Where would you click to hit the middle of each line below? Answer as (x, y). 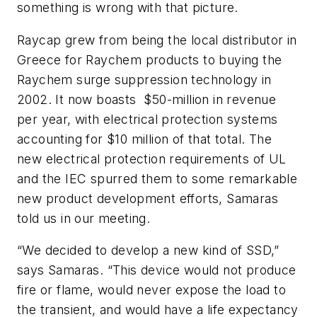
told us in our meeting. (84, 218)
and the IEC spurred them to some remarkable (157, 178)
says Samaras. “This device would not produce (157, 270)
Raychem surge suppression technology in (144, 79)
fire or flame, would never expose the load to (151, 290)
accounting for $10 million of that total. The (144, 139)
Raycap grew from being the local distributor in (157, 40)
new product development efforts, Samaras (148, 198)
